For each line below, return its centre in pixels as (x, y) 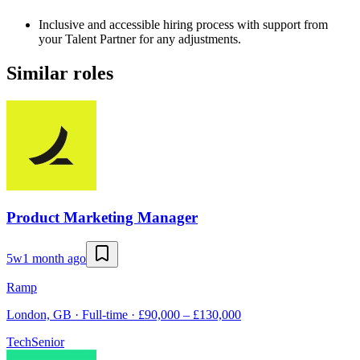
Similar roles (60, 74)
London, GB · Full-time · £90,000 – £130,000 (124, 315)
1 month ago (54, 259)
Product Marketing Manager (102, 217)
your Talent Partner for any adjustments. (140, 39)
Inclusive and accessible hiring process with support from (183, 25)
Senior (48, 342)
